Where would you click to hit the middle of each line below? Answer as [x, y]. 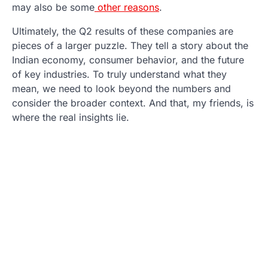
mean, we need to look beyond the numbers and [121, 89]
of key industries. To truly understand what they [119, 74]
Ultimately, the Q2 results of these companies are [123, 31]
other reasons [127, 7]
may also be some [53, 7]
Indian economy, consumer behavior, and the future [128, 60]
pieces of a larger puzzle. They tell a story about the [130, 46]
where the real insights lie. [71, 118]
